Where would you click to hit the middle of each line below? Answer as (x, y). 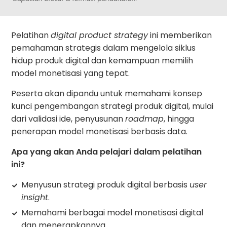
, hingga (179, 119)
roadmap (145, 119)
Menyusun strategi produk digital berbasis (106, 184)
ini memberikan (180, 35)
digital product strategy (100, 35)
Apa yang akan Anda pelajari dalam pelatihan (107, 152)
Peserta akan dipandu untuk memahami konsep (107, 93)
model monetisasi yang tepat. (71, 73)
